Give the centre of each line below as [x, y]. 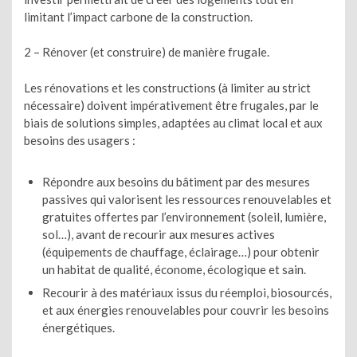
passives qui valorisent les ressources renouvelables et [186, 199]
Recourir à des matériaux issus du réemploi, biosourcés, [186, 292]
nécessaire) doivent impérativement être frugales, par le [171, 105]
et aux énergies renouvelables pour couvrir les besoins [185, 310]
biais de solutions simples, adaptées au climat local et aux [173, 122]
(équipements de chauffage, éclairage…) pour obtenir [180, 251]
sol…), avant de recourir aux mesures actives [158, 234]
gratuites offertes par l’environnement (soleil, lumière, [184, 216]
